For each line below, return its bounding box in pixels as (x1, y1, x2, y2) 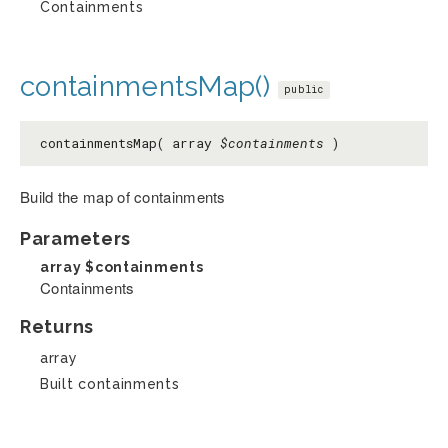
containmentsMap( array (40, 134, 220, 153)
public (284, 82, 324, 96)
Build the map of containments (20, 186, 226, 208)
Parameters (20, 228, 131, 250)
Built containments (40, 376, 180, 393)
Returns (20, 316, 94, 338)
